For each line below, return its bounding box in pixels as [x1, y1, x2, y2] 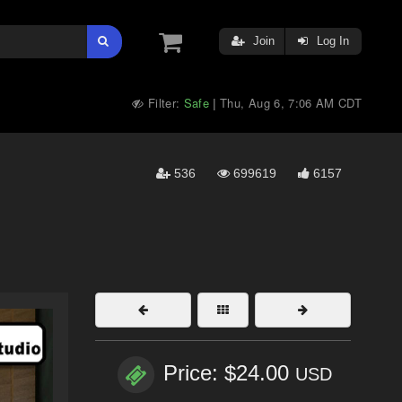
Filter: [144, 94, 184, 111]
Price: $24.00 [163, 361, 295, 386]
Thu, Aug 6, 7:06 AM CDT [220, 94, 362, 111]
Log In [313, 34, 349, 48]
